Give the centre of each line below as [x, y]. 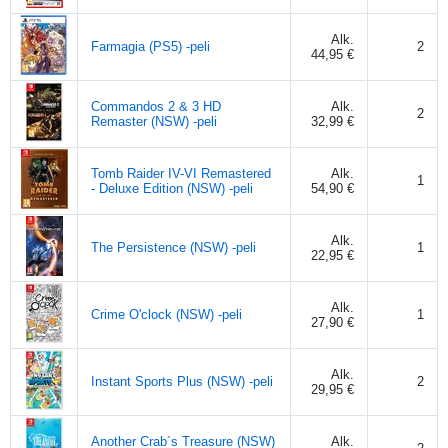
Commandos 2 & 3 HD [156, 106]
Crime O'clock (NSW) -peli [166, 314]
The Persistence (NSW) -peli [173, 247]
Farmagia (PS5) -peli [150, 46]
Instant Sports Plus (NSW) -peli [182, 381]
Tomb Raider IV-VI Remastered [181, 173]
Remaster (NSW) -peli [154, 121]
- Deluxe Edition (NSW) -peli [172, 188]
